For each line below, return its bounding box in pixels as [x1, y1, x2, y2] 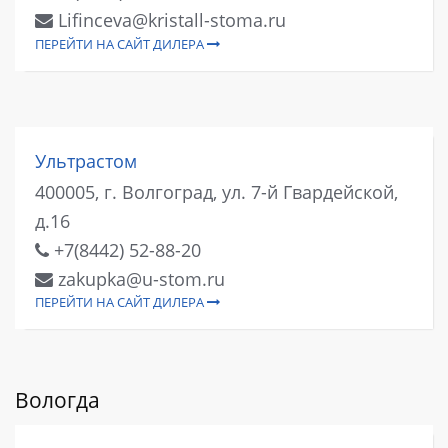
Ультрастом [35, 148, 137, 173]
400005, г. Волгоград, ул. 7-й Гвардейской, [35, 180, 398, 205]
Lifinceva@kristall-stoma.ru [53, 8, 286, 33]
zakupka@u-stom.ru [53, 267, 225, 292]
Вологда [15, 386, 100, 415]
